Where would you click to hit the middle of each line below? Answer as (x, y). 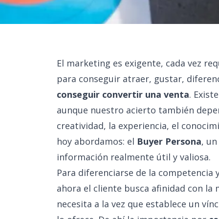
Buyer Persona (169, 141)
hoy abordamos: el (97, 141)
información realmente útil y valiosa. (134, 157)
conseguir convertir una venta (123, 94)
